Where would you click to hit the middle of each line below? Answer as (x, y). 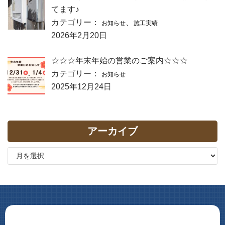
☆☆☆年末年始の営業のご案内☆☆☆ (120, 60)
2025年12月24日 (81, 86)
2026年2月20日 (79, 35)
